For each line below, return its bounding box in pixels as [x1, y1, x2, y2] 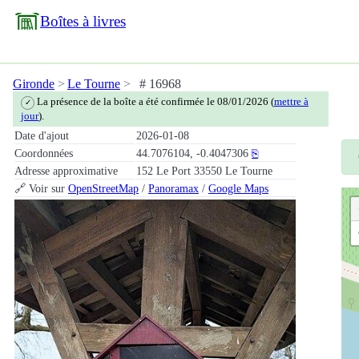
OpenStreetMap [68, 181, 139, 195]
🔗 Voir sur [14, 181, 68, 195]
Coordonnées [14, 146, 73, 159]
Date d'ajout [14, 128, 69, 142]
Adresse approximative [14, 163, 118, 177]
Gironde [13, 77, 54, 91]
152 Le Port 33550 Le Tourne [136, 163, 272, 177]
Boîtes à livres [39, 13, 126, 30]
